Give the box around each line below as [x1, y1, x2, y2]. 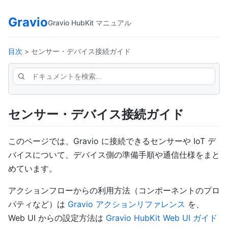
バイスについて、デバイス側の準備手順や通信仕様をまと [8, 150, 220, 160]
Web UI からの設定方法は [8, 213, 106, 223]
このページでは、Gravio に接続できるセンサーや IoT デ [8, 136, 216, 147]
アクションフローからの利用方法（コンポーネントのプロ [8, 185, 220, 196]
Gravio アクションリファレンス [68, 199, 185, 210]
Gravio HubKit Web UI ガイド [106, 213, 217, 223]
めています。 [8, 163, 57, 174]
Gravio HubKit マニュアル [48, 18, 131, 27]
